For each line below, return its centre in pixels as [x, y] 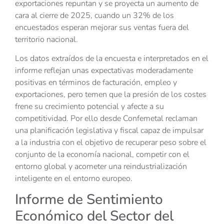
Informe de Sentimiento [89, 200]
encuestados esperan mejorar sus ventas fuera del [102, 27]
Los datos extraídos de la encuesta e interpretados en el [112, 58]
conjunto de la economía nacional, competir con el [102, 154]
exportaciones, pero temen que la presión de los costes [111, 94]
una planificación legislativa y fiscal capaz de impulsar [109, 130]
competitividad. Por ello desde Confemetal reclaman [106, 118]
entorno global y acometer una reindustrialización [101, 166]
